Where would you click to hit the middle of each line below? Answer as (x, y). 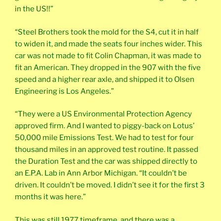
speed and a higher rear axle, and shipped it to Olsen (105, 79)
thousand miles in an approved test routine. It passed (107, 150)
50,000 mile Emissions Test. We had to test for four (104, 138)
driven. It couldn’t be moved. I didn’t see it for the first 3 (110, 185)
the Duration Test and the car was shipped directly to (106, 162)
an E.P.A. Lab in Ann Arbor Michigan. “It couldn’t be (101, 173)
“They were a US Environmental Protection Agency (103, 114)
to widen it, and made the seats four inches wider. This (109, 44)
